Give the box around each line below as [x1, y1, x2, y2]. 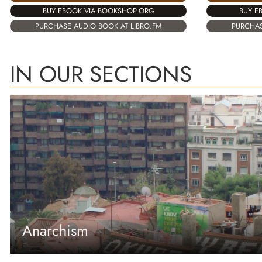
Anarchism [22, 220, 89, 242]
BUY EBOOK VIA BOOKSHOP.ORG [42, 5, 154, 17]
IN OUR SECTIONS [10, 57, 192, 90]
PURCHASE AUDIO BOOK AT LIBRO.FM [35, 20, 161, 32]
